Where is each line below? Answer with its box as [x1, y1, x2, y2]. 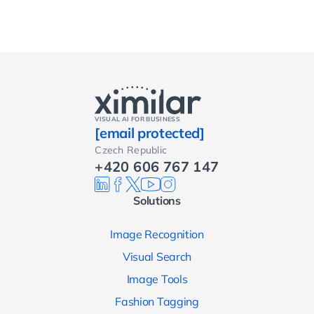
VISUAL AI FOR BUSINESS [95, 115, 181, 123]
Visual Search [123, 250, 191, 264]
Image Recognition [110, 227, 204, 241]
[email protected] [95, 124, 205, 142]
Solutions [133, 193, 181, 207]
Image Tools [126, 272, 188, 286]
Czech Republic [95, 144, 168, 156]
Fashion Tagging [115, 294, 199, 308]
